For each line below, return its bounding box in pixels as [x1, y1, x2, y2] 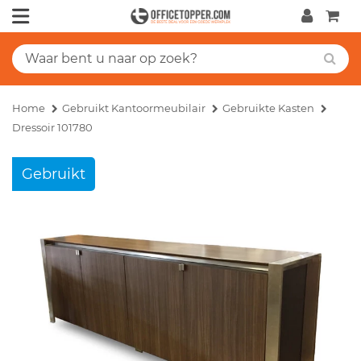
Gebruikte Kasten [222, 101, 314, 114]
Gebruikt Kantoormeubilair [62, 101, 205, 114]
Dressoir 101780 [12, 120, 93, 134]
